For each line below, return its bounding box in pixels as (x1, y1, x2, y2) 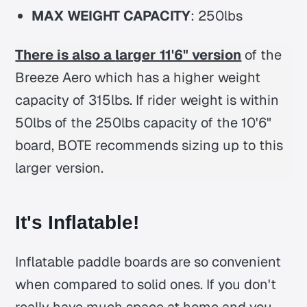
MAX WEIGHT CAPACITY (32, 7, 191, 25)
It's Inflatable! (15, 211, 140, 233)
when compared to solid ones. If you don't (15, 275, 277, 293)
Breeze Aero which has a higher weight (15, 69, 261, 87)
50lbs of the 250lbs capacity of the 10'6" (15, 114, 272, 132)
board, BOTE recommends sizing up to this (15, 136, 284, 155)
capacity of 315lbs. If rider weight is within (15, 91, 280, 110)
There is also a (15, 46, 116, 64)
